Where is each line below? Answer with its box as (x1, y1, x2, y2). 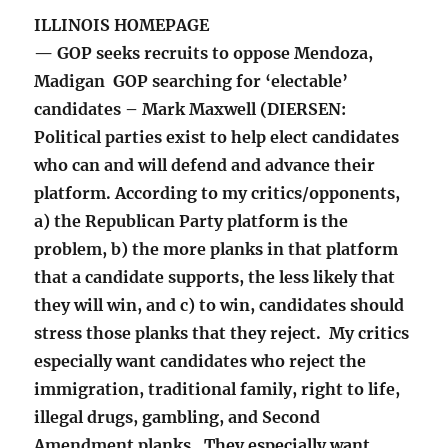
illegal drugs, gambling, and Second (34, 407, 321, 428)
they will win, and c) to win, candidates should (34, 295, 405, 316)
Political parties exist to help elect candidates (34, 127, 400, 148)
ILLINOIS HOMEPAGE (34, 15, 210, 36)
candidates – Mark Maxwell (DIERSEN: (34, 99, 347, 120)
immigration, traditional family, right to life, (34, 379, 401, 400)
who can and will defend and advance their (34, 155, 376, 176)
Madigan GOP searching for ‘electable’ (34, 71, 349, 92)
